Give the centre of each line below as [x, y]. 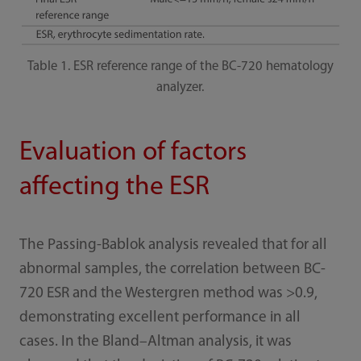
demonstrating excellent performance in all [160, 318]
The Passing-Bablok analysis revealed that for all [173, 246]
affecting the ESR [114, 188]
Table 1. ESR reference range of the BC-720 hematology [180, 66]
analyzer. [180, 87]
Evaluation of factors [133, 153]
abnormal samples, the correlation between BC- [172, 270]
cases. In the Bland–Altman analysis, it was [155, 342]
